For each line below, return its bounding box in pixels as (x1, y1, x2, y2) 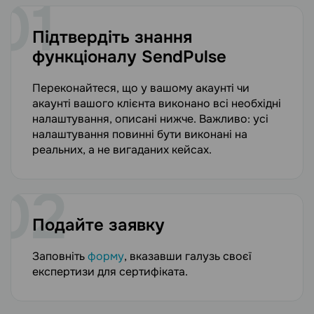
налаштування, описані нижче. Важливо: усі (32, 111, 268, 127)
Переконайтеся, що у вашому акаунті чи (32, 81, 250, 96)
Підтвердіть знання (32, 27, 192, 48)
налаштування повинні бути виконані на (32, 127, 247, 142)
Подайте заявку (32, 214, 165, 236)
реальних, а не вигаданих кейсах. (32, 142, 212, 158)
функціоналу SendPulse (32, 46, 226, 68)
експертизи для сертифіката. (32, 264, 188, 280)
